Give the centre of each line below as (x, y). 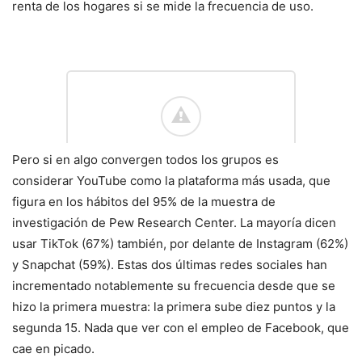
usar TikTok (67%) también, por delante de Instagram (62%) (180, 244)
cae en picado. (53, 349)
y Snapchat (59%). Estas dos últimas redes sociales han (170, 265)
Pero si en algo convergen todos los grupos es (145, 160)
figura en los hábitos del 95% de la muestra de (144, 202)
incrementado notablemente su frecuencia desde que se (174, 286)
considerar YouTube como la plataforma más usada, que (171, 181)
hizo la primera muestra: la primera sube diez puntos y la (174, 307)
